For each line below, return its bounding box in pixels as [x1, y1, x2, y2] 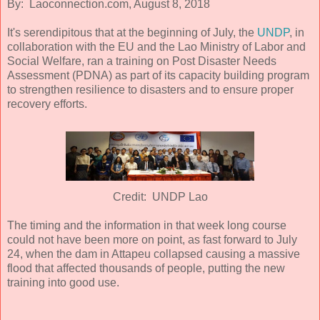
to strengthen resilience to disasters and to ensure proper [7, 83, 294, 96]
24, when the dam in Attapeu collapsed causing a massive [7, 247, 300, 260]
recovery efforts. [7, 97, 87, 110]
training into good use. [7, 276, 119, 289]
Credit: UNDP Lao [112, 190, 208, 203]
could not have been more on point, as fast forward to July [7, 233, 297, 246]
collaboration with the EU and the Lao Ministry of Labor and [7, 40, 306, 53]
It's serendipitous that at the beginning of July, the [7, 26, 257, 39]
